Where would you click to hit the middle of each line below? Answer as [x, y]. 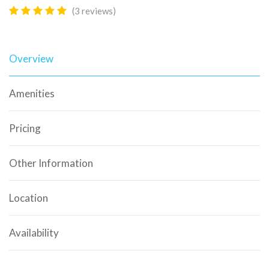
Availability [34, 232]
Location [29, 198]
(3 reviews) [94, 11]
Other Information [51, 163]
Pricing [25, 128]
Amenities [32, 93]
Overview [31, 58]
